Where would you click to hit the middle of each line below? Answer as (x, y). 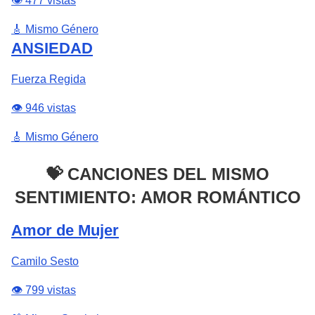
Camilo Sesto (45, 261)
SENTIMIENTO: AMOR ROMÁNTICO (157, 197)
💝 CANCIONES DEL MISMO (157, 174)
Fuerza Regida (49, 79)
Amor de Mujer (65, 230)
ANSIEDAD (52, 48)
